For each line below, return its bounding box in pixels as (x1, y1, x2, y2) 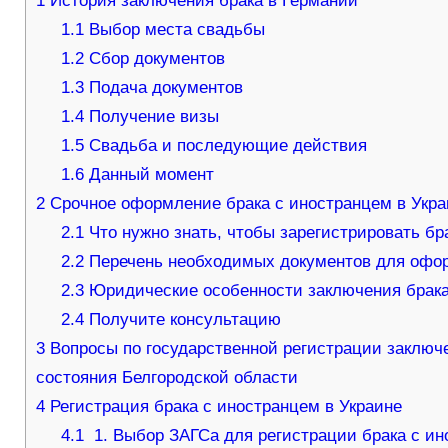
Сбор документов (84, 49, 226, 69)
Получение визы (84, 107, 220, 127)
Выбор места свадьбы (84, 20, 266, 40)
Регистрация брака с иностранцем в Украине (44, 397, 402, 417)
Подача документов (84, 78, 244, 98)
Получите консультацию (84, 310, 282, 330)
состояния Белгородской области (35, 368, 298, 388)
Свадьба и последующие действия (84, 136, 368, 156)
